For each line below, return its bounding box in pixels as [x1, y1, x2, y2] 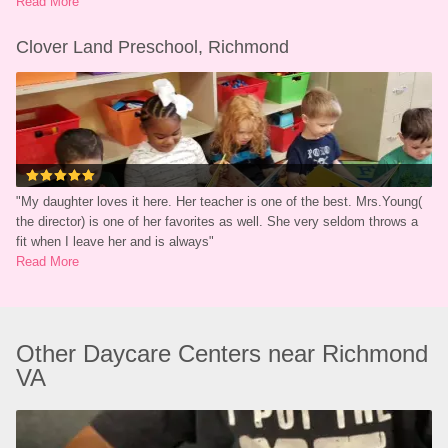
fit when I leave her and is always [16, 234, 210, 249]
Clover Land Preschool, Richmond [16, 37, 290, 57]
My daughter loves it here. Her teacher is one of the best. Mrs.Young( [21, 194, 423, 209]
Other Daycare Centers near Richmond [16, 340, 429, 367]
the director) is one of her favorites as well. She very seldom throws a [16, 214, 419, 229]
